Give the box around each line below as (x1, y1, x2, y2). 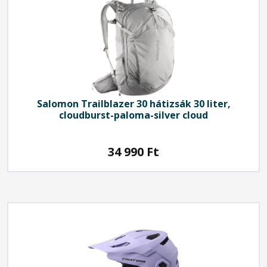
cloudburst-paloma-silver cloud (59, 108, 208, 122)
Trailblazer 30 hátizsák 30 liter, (78, 97, 231, 110)
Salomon (36, 97, 79, 110)
